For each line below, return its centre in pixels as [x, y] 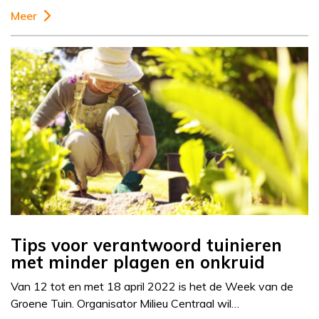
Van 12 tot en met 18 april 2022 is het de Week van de [152, 287]
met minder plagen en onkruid [138, 262]
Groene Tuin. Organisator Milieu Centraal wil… [125, 304]
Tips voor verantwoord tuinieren [146, 245]
